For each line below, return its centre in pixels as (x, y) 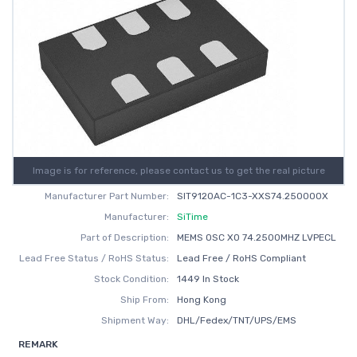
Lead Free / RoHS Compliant (241, 258)
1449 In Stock (208, 279)
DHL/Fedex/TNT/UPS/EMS (236, 320)
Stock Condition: (132, 279)
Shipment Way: (135, 320)
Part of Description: (125, 237)
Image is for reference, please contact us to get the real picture (178, 171)
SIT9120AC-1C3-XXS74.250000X (252, 196)
